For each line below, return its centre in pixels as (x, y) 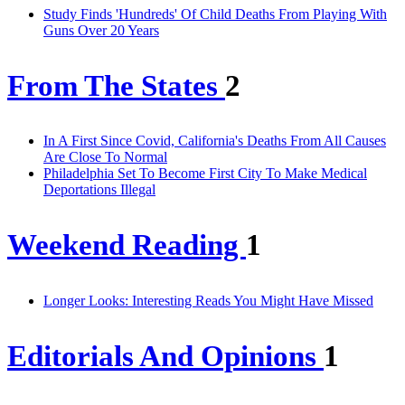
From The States (116, 85)
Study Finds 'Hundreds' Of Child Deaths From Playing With (215, 14)
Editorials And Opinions (165, 356)
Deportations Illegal (99, 190)
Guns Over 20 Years (101, 30)
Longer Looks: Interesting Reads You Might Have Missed (208, 301)
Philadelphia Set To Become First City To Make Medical (205, 174)
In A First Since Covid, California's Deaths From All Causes (215, 141)
